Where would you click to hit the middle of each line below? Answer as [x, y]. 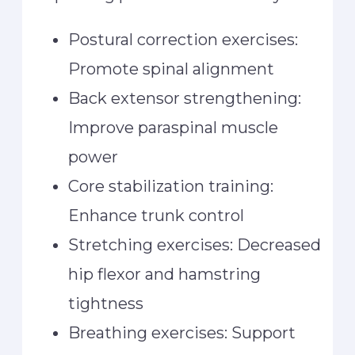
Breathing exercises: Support [182, 332]
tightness [106, 303]
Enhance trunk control [157, 215]
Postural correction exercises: [183, 39]
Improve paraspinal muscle [174, 127]
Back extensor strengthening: [185, 98]
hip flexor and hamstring [165, 274]
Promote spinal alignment [172, 69]
